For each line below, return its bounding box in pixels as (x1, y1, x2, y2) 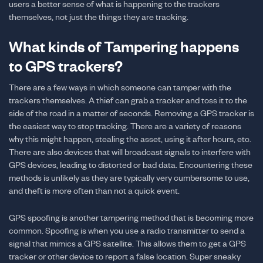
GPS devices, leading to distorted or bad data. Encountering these (9, 160, 252, 170)
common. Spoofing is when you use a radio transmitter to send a (9, 225, 245, 235)
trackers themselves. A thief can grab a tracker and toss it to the (9, 95, 247, 105)
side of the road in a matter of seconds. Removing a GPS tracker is (9, 108, 254, 118)
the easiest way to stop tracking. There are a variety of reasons (9, 121, 241, 131)
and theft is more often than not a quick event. (9, 186, 180, 195)
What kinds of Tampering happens (9, 38, 239, 55)
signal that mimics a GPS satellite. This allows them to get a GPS (9, 238, 246, 248)
